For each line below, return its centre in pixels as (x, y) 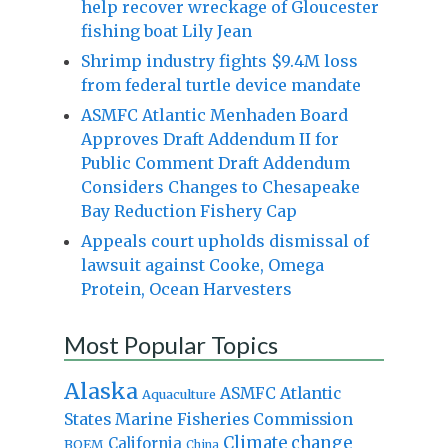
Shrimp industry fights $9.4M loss (219, 60)
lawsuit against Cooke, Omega (202, 264)
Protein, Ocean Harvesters (186, 288)
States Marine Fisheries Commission (208, 418)
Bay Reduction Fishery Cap (188, 210)
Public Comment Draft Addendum (215, 162)
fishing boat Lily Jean (166, 30)
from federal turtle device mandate (220, 84)
